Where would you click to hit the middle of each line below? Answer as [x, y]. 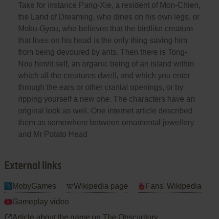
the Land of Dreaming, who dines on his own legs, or [109, 17]
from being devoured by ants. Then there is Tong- [102, 52]
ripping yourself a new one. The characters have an [106, 99]
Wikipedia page [101, 186]
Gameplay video [40, 201]
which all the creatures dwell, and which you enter [104, 75]
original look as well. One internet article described [105, 110]
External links [33, 166]
